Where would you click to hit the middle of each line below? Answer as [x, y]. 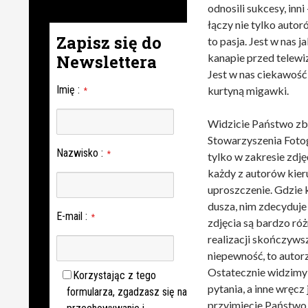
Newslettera [107, 62]
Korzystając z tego [115, 275]
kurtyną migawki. [248, 90]
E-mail [69, 216]
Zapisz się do [109, 42]
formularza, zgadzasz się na [127, 291]
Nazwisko [77, 153]
